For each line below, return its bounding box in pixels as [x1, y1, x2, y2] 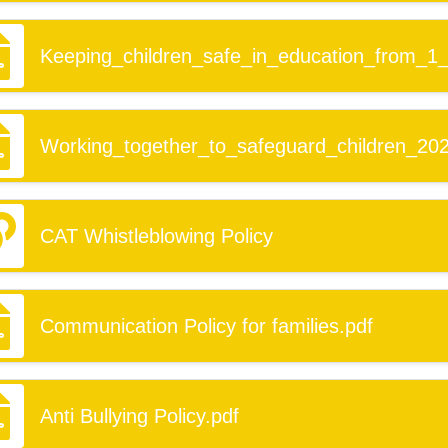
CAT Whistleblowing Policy [40, 225, 273, 247]
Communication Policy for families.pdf [40, 315, 373, 337]
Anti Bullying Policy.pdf [40, 405, 239, 427]
